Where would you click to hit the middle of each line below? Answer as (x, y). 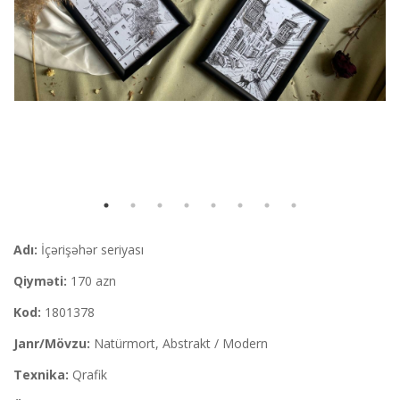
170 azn (92, 281)
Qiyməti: (40, 281)
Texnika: (41, 375)
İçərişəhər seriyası (91, 250)
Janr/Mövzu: (52, 343)
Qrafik (88, 375)
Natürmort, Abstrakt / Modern (179, 343)
